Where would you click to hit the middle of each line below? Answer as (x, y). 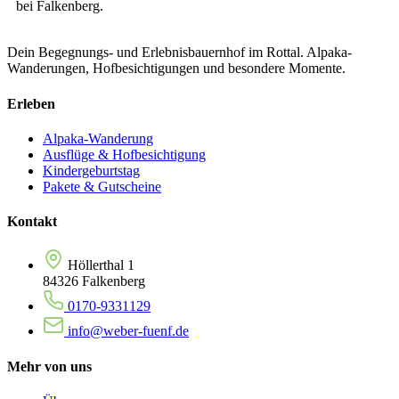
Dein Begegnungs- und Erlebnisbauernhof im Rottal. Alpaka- (179, 53)
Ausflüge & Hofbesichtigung (124, 154)
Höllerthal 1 (101, 265)
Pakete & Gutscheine (102, 186)
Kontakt (32, 222)
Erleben (31, 103)
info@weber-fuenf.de (128, 331)
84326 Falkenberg (94, 281)
